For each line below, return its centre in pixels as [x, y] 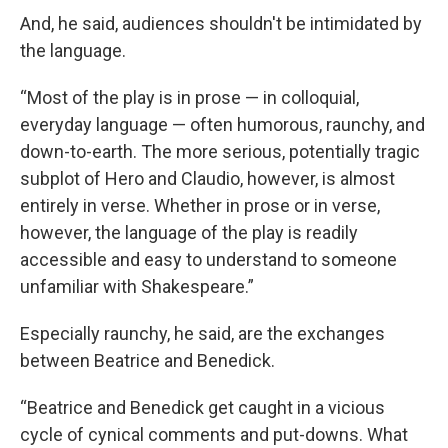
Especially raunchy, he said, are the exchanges [202, 333]
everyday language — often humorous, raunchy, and [222, 124]
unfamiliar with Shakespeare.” [137, 286]
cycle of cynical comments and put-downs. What [214, 434]
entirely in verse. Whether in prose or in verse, [200, 205]
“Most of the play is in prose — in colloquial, [189, 97]
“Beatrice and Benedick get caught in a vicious [202, 407]
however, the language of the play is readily [189, 232]
